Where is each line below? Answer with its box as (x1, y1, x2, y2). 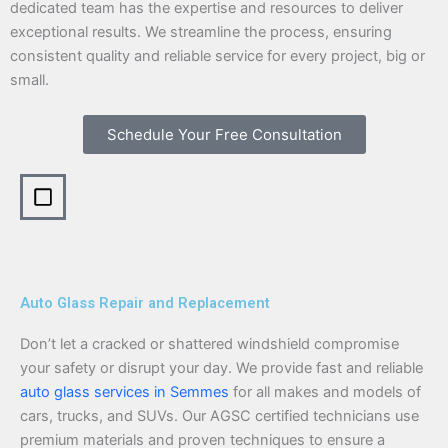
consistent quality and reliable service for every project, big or (10, 46, 425, 65)
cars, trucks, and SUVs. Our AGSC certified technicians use (20, 407, 419, 426)
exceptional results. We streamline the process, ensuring (10, 22, 392, 41)
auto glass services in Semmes (20, 383, 229, 402)
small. (10, 70, 49, 89)
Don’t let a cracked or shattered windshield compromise (20, 335, 399, 354)
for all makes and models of (229, 383, 421, 402)
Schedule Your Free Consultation (106, 125, 342, 145)
